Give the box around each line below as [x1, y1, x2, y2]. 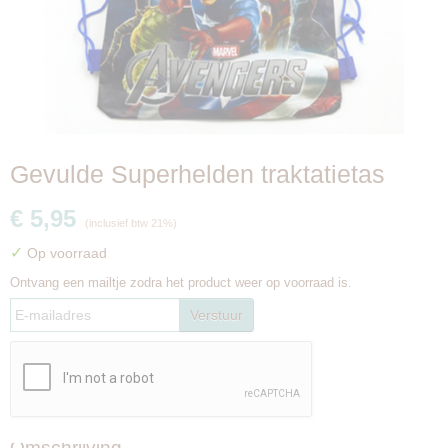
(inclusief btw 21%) [85, 217, 177, 229]
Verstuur [190, 307, 243, 323]
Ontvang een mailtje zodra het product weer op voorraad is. [10, 275, 352, 290]
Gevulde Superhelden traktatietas [10, 160, 385, 188]
